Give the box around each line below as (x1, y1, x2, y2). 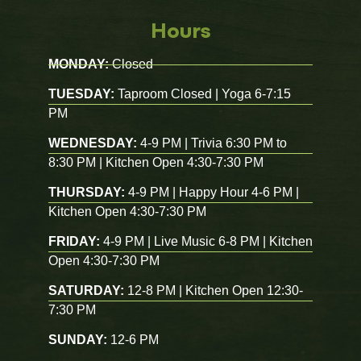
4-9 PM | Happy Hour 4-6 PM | (125, 185, 299, 199)
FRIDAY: (48, 234, 100, 248)
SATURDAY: (48, 284, 124, 297)
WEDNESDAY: (48, 136, 137, 150)
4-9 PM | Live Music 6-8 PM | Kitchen (100, 234, 313, 248)
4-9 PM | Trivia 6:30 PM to (137, 136, 287, 150)
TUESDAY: (48, 87, 114, 101)
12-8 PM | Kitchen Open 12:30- (124, 284, 303, 297)
